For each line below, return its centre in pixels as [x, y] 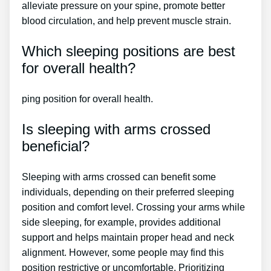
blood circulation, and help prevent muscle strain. [129, 21]
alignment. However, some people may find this [123, 253]
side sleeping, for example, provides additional [121, 223]
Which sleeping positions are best [129, 51]
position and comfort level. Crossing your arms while [133, 207]
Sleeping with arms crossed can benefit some [119, 177]
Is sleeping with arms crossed [116, 129]
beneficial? [56, 146]
